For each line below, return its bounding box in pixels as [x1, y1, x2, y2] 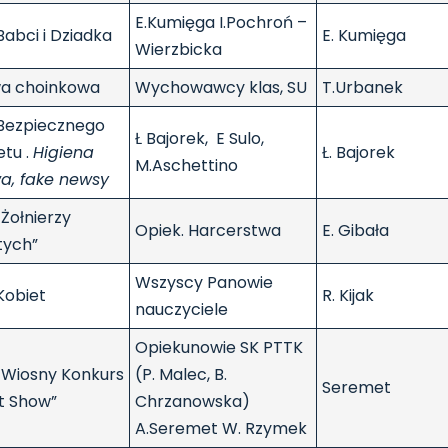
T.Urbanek [322, 76, 403, 100]
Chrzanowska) [135, 390, 250, 414]
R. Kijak [322, 284, 374, 308]
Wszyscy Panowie [135, 271, 273, 295]
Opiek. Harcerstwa [135, 219, 281, 243]
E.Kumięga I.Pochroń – [135, 11, 307, 35]
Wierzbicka [135, 38, 222, 62]
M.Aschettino [135, 154, 238, 178]
